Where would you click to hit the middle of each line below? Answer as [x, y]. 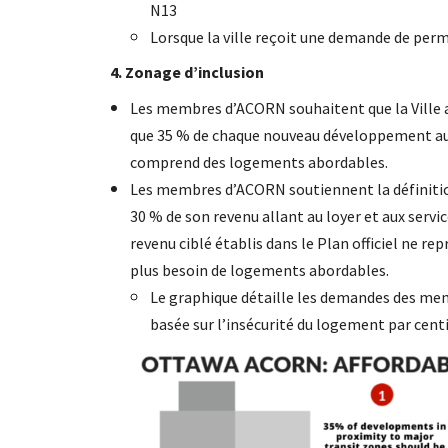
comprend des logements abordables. [258, 161]
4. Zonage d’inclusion [188, 71]
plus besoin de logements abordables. [259, 269]
